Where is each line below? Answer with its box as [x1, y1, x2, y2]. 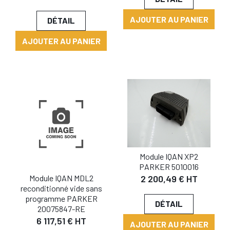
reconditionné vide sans [20, 183, 102, 193]
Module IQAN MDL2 [29, 172, 93, 183]
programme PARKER [25, 193, 98, 203]
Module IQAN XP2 [140, 151, 198, 162]
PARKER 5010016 [139, 162, 199, 172]
